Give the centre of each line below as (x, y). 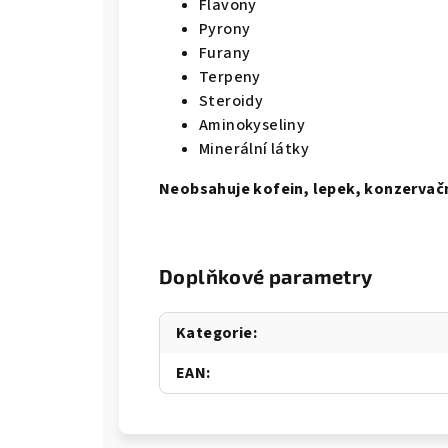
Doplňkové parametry (266, 276)
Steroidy (231, 101)
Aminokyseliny (252, 125)
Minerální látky (254, 149)
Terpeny (230, 77)
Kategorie (214, 333)
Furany (225, 53)
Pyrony (225, 29)
